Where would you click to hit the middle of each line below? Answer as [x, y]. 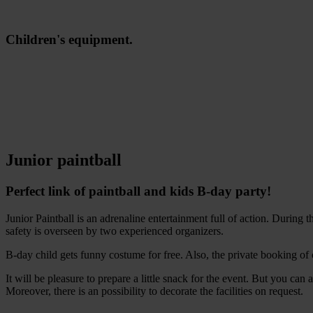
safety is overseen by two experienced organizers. [115, 231]
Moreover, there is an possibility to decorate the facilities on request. [154, 291]
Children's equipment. [69, 39]
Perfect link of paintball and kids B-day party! [138, 191]
